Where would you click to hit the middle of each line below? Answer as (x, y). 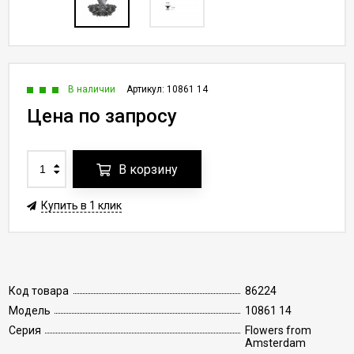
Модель (30, 311)
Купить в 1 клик (81, 205)
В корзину (148, 170)
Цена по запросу (102, 116)
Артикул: (147, 89)
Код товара (39, 291)
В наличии (92, 89)
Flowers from (278, 330)
